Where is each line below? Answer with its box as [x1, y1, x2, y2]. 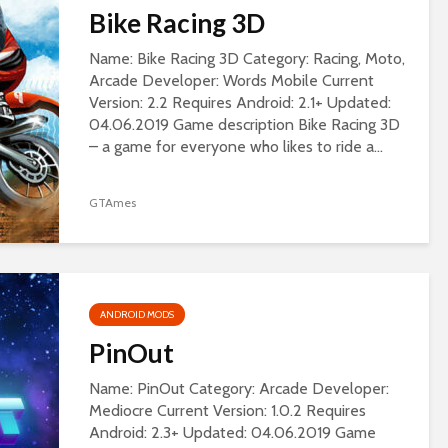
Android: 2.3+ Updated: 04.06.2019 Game [89, 423, 376, 442]
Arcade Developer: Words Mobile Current [89, 71, 374, 90]
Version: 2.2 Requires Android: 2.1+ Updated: [89, 93, 391, 112]
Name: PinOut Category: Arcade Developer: [89, 379, 389, 398]
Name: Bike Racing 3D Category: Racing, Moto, [89, 49, 405, 68]
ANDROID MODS [100, 308, 174, 321]
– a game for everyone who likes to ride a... [89, 137, 383, 156]
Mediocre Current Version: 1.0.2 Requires [89, 401, 366, 420]
